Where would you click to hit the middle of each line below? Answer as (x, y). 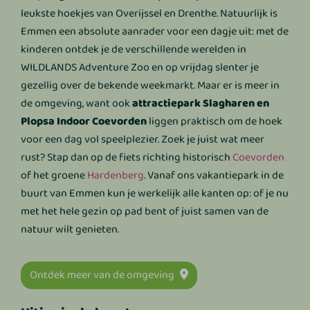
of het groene (54, 175)
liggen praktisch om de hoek (215, 121)
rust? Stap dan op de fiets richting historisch (127, 157)
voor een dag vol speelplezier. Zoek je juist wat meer (143, 139)
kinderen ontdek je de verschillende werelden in (134, 49)
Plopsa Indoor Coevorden (84, 121)
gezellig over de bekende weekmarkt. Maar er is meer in (151, 85)
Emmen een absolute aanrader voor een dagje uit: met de (155, 31)
